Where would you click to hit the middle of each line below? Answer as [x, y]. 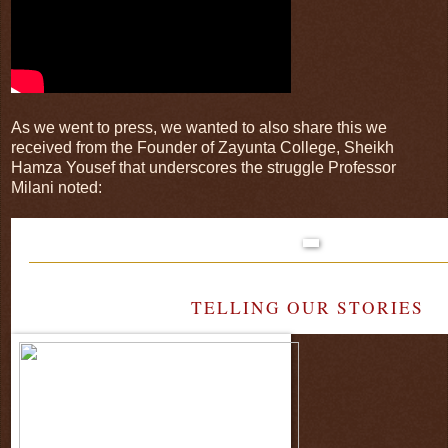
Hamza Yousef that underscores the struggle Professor [203, 168]
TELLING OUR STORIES [311, 308]
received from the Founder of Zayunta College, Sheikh [202, 148]
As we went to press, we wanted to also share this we [199, 128]
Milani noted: [56, 188]
